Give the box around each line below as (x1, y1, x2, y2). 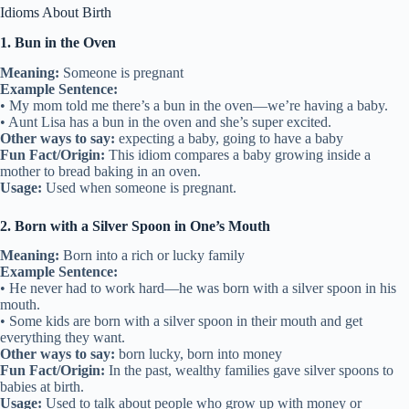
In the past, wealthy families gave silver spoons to (105, 362, 393, 379)
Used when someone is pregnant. (42, 179, 236, 195)
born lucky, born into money (115, 346, 282, 362)
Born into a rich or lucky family (59, 247, 245, 264)
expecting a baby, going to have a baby (115, 130, 343, 146)
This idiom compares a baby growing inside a (105, 146, 371, 163)
